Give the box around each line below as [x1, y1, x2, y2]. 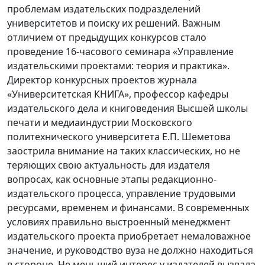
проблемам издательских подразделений [7, 2, 201, 16]
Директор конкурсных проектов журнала [7, 73, 197, 87]
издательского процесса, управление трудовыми [7, 187, 235, 201]
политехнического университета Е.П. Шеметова [7, 130, 231, 144]
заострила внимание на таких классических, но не [7, 144, 240, 158]
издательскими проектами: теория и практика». [7, 59, 230, 73]
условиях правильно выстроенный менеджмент [7, 215, 231, 229]
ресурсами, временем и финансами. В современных [7, 201, 249, 215]
